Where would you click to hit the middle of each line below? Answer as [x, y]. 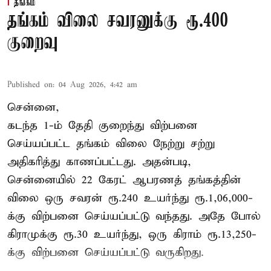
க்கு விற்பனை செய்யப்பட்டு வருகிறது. [106, 253]
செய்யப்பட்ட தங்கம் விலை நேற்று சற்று [111, 144]
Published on [30, 85]
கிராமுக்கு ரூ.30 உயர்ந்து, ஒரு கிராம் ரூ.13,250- [132, 235]
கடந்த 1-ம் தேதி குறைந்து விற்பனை [102, 126]
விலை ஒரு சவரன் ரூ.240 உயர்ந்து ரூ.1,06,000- [130, 198]
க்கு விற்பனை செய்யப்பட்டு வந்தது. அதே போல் [134, 217]
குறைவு [33, 44]
